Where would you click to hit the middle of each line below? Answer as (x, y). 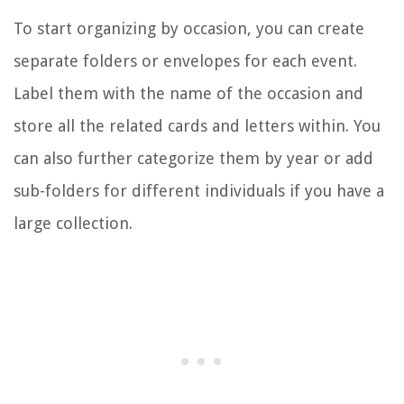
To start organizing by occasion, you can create (189, 28)
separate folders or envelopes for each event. (185, 60)
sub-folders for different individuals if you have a (199, 190)
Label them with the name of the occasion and (188, 93)
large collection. (73, 223)
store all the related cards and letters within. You (197, 125)
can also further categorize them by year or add (193, 158)
